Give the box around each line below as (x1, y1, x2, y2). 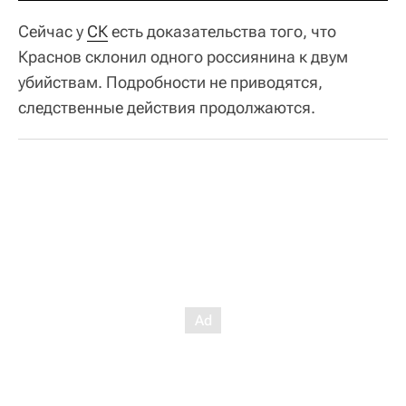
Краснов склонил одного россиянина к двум (18, 47, 348, 66)
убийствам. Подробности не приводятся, (18, 72, 323, 92)
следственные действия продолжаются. (18, 98, 315, 117)
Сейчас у (18, 22, 87, 41)
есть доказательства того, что (108, 22, 336, 41)
